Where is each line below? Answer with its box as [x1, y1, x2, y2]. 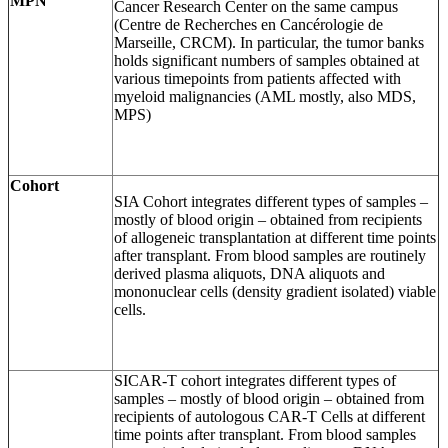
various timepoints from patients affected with [114, 69, 401, 87]
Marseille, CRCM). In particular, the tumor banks [114, 33, 424, 51]
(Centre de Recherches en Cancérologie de [114, 15, 383, 33]
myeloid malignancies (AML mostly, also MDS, [114, 87, 416, 105]
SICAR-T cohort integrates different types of [114, 371, 396, 389]
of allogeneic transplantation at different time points [114, 228, 436, 246]
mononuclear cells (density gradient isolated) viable [114, 282, 436, 300]
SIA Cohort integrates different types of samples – [114, 192, 428, 210]
